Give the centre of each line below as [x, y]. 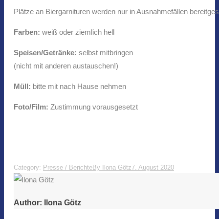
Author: [28, 203]
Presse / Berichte [68, 168]
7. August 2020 [153, 168]
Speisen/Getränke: [46, 53]
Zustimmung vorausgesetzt [94, 107]
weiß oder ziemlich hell [78, 32]
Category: [28, 168]
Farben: [28, 32]
